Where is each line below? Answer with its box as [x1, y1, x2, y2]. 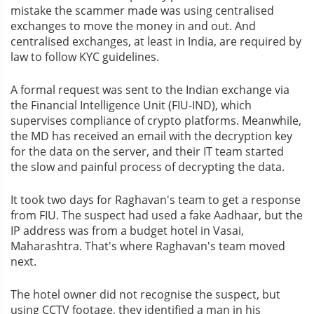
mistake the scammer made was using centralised [11, 2, 274, 18]
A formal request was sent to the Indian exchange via [11, 81, 289, 97]
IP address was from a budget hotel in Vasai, [11, 222, 244, 238]
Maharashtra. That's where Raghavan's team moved [11, 238, 285, 254]
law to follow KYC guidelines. [11, 48, 159, 64]
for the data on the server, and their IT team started [11, 143, 284, 159]
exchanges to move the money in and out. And [11, 18, 256, 34]
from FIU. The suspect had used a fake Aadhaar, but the [11, 207, 303, 223]
